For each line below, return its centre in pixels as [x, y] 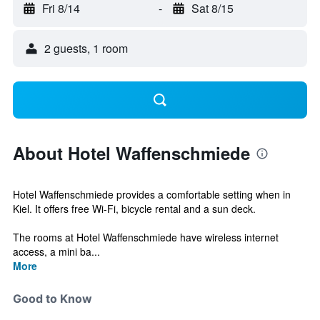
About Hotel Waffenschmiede [131, 153]
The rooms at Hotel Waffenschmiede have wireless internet [146, 237]
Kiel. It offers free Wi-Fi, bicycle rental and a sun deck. [134, 209]
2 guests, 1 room [86, 48]
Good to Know [52, 299]
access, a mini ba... [56, 251]
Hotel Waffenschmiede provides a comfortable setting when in [152, 194]
